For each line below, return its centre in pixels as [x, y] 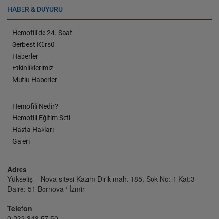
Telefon [20, 208]
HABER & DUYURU [35, 9]
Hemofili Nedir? [35, 106]
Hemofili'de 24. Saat [42, 33]
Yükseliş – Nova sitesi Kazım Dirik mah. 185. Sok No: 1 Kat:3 [101, 179]
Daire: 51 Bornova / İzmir [46, 189]
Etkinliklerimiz [33, 68]
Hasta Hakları [33, 130]
